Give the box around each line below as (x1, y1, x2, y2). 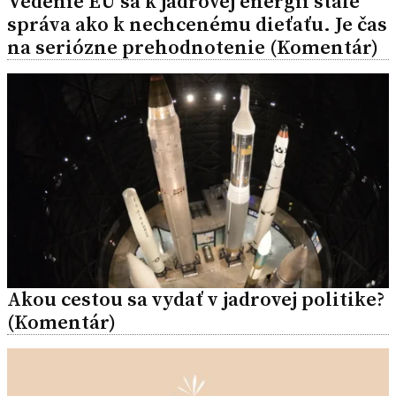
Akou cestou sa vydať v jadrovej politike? (7, 285, 385, 313)
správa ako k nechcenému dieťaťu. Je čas (7, 10, 387, 38)
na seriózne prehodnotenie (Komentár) (7, 33, 378, 61)
